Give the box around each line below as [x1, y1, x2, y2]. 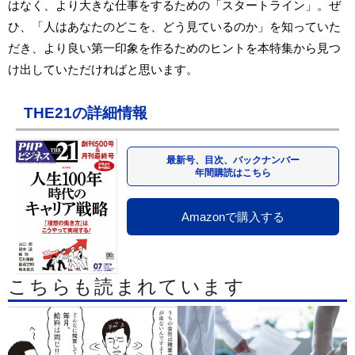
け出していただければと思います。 [8, 63, 198, 76]
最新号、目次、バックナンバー [166, 155, 300, 166]
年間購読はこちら [195, 167, 272, 178]
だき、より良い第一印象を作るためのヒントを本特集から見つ [8, 41, 341, 55]
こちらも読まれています [8, 277, 246, 298]
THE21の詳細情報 [24, 105, 147, 121]
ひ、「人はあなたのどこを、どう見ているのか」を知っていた [8, 20, 341, 33]
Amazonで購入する [181, 210, 285, 223]
